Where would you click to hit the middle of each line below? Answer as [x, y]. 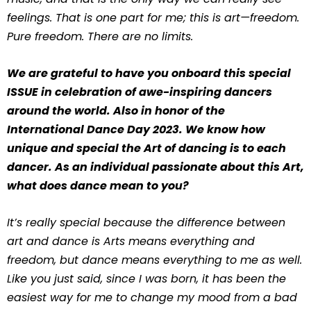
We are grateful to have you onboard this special [149, 73]
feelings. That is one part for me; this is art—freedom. [153, 18]
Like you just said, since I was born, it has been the [146, 279]
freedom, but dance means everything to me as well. [154, 260]
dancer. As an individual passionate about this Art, [155, 167]
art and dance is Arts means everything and [131, 241]
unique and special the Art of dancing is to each [146, 148]
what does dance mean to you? [98, 186]
